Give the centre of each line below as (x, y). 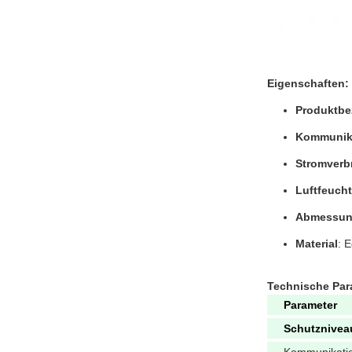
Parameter (310, 305)
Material (317, 244)
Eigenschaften (306, 83)
